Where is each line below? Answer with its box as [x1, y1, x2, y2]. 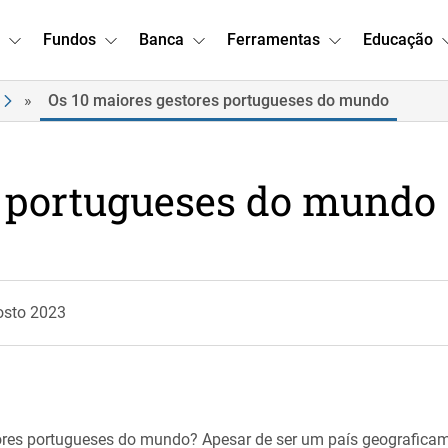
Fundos [43, 30, 96, 49]
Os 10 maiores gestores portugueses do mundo [48, 91, 389, 110]
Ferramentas [227, 30, 320, 49]
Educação [363, 30, 433, 49]
